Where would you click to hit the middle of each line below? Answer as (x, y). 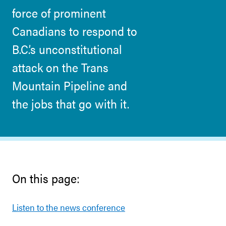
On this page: (46, 178)
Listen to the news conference (69, 207)
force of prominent (59, 13)
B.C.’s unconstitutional (67, 49)
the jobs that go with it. (71, 103)
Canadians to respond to (75, 31)
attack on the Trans (60, 67)
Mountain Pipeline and (70, 85)
